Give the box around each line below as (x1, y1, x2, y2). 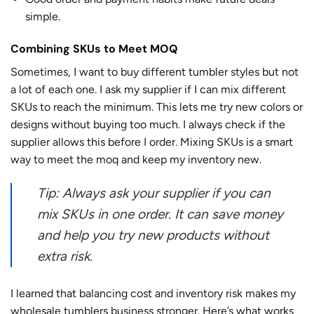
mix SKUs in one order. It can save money (37, 205, 283, 222)
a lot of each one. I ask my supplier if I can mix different (11, 83, 286, 97)
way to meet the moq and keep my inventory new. (11, 153, 261, 167)
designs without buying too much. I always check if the (11, 118, 285, 132)
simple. (25, 10, 60, 24)
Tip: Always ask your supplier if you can (37, 184, 271, 201)
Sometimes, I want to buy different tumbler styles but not (11, 65, 299, 79)
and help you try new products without (37, 226, 269, 243)
